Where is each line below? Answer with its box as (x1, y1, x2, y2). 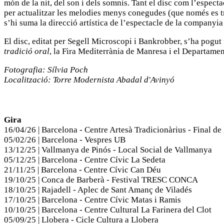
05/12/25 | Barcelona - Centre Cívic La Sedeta (4, 155, 165, 165)
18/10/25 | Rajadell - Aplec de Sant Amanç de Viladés (4, 185, 192, 195)
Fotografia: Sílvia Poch (4, 65, 88, 75)
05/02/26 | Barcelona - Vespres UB (4, 135, 125, 145)
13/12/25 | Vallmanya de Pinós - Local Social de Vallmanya (4, 145, 212, 155)
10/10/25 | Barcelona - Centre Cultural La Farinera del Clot (4, 205, 211, 215)
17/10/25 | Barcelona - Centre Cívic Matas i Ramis (4, 195, 181, 205)
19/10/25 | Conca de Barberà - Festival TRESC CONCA (4, 175, 198, 185)
